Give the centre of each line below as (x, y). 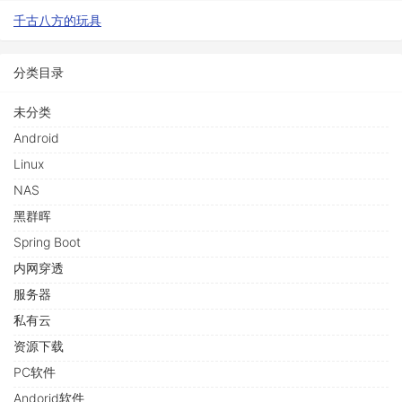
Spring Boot (47, 242)
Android (36, 138)
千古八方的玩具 (57, 21)
